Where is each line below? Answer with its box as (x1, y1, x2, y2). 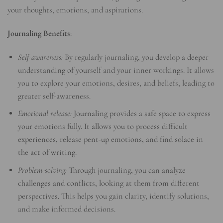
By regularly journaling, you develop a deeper (63, 52, 209, 62)
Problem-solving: (18, 165, 67, 176)
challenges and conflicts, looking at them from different (18, 178, 200, 189)
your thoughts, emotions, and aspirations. (7, 4, 143, 15)
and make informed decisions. (18, 204, 116, 215)
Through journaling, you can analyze (67, 165, 186, 176)
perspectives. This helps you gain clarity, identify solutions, (18, 191, 210, 202)
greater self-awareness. (18, 91, 91, 101)
